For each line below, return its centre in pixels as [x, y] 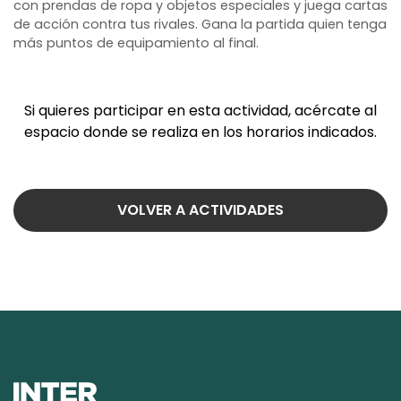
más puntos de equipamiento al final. [136, 43]
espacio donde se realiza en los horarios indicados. [200, 132]
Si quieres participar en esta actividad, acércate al [200, 111]
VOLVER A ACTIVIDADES [200, 210]
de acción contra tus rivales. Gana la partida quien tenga [200, 25]
